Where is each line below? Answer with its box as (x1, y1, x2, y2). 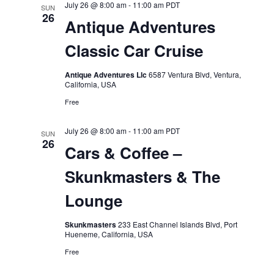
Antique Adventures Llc (64, 69, 149, 80)
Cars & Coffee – (64, 141, 182, 164)
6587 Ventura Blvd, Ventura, (148, 69, 241, 80)
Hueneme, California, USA (64, 229, 153, 239)
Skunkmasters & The (64, 165, 220, 188)
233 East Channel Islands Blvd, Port (117, 219, 237, 229)
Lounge (64, 189, 122, 212)
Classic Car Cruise (64, 39, 203, 62)
